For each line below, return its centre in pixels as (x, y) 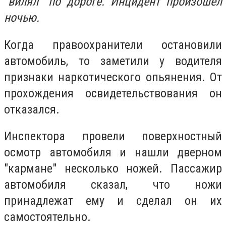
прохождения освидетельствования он (113, 93)
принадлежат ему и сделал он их (113, 201)
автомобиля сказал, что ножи (113, 185)
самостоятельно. (47, 217)
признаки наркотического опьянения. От (113, 77)
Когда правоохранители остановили (113, 45)
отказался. (33, 109)
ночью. (23, 18)
